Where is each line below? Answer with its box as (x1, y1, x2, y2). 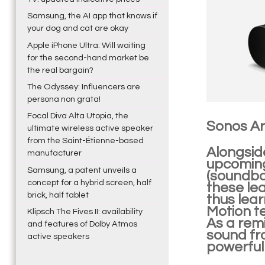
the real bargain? (27, 65, 93, 75)
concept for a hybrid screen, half (27, 177, 151, 187)
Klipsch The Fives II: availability (27, 207, 143, 216)
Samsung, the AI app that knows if (27, 11, 157, 21)
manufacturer (27, 148, 82, 158)
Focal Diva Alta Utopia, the (27, 111, 128, 121)
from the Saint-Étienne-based (27, 136, 144, 146)
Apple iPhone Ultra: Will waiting (27, 40, 146, 50)
